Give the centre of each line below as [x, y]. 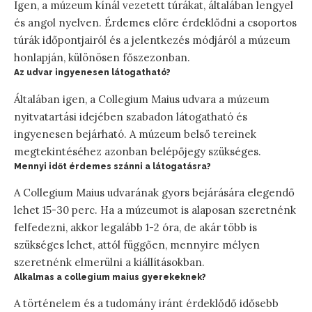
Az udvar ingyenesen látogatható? [92, 73]
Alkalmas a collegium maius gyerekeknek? [110, 277]
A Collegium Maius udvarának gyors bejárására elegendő [154, 192]
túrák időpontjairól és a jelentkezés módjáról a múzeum [152, 40]
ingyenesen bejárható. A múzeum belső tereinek [135, 134]
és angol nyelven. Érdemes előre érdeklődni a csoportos [155, 23]
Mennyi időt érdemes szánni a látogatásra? [112, 166]
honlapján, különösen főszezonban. [102, 58]
